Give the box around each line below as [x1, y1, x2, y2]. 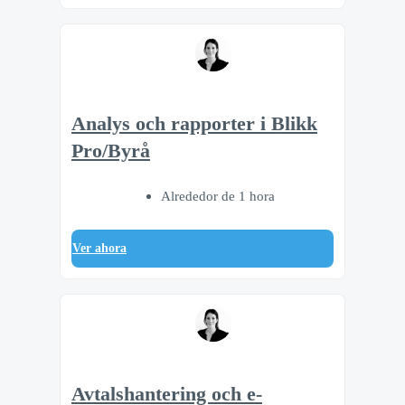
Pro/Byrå [71, 139, 150, 162]
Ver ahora [72, 241, 127, 256]
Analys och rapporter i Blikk [71, 112, 317, 135]
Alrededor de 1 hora [161, 188, 275, 204]
